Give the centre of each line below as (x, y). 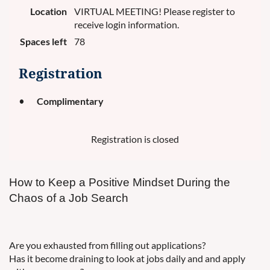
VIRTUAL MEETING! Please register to (155, 11)
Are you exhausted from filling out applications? (107, 245)
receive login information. (127, 24)
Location (49, 11)
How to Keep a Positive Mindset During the (120, 182)
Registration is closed (135, 139)
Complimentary (70, 101)
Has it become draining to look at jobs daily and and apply (127, 258)
